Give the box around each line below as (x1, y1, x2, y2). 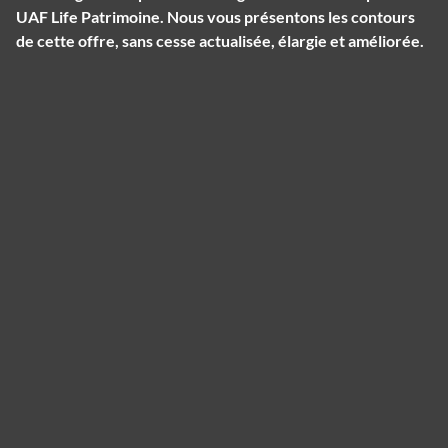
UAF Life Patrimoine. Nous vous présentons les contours (16, 7, 415, 27)
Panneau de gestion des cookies (15, 66, 247, 84)
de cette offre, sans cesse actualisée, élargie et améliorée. (16, 31, 424, 51)
